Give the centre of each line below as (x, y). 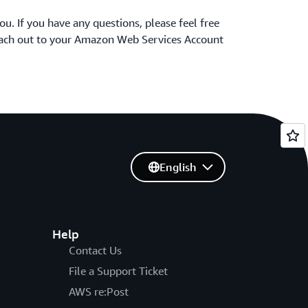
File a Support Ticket (118, 271)
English (178, 167)
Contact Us (95, 250)
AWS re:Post (98, 291)
